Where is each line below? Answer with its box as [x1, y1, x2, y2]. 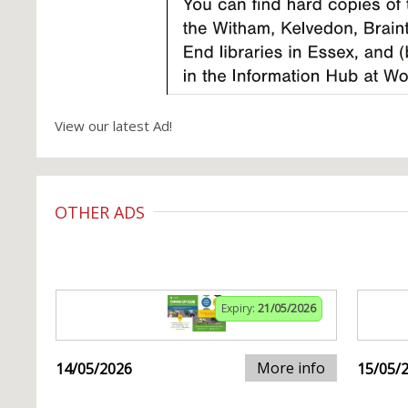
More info [257, 358, 325, 378]
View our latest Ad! [55, 117, 172, 135]
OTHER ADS [55, 201, 145, 223]
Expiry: [221, 301, 258, 316]
